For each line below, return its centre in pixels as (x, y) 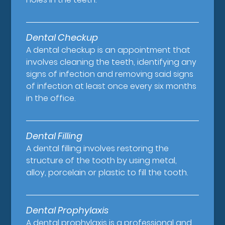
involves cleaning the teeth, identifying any (111, 62)
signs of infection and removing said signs (110, 74)
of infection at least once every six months (111, 86)
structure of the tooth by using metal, (102, 161)
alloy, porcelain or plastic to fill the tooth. (107, 173)
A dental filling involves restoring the (98, 149)
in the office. (51, 98)
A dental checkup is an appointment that (108, 50)
